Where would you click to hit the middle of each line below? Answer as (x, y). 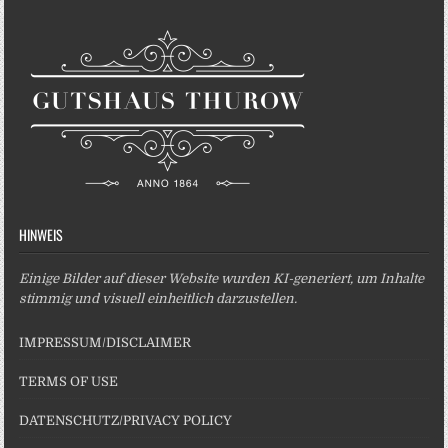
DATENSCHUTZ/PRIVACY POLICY (126, 420)
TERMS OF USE (69, 381)
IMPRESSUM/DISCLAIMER (105, 342)
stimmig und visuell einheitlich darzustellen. (158, 298)
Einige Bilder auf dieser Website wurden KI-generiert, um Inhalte (222, 278)
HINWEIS (41, 234)
